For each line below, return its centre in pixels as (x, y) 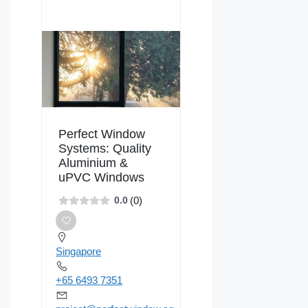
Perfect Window (102, 134)
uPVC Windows (101, 177)
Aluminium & (93, 163)
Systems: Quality (105, 148)
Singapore (78, 251)
